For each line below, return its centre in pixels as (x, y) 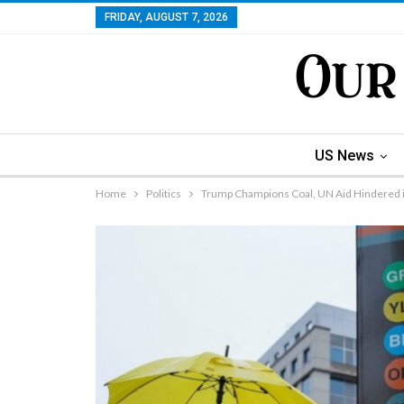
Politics (164, 193)
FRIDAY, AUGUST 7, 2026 (166, 17)
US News (344, 156)
